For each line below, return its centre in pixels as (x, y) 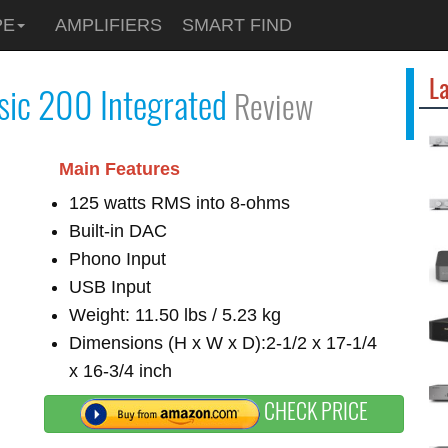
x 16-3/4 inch (120, 371)
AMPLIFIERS (108, 25)
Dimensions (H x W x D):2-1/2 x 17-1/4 (223, 343)
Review (273, 105)
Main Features (119, 169)
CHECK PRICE (314, 410)
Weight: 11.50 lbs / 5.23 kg (175, 315)
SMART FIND (237, 25)
